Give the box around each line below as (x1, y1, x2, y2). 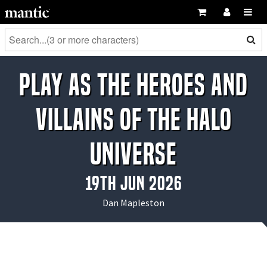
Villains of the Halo (35, 102, 232, 137)
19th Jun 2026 (85, 171, 182, 195)
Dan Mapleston (103, 196, 164, 209)
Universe (90, 136, 177, 172)
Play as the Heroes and (19, 67, 248, 103)
